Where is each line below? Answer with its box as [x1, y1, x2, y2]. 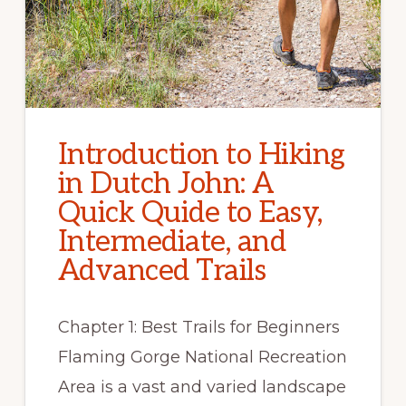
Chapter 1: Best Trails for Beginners [57, 316, 340, 337]
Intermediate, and [57, 224, 286, 259]
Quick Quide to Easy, [57, 195, 323, 230]
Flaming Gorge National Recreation [57, 346, 347, 367]
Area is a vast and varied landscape [57, 376, 346, 397]
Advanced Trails [57, 253, 266, 288]
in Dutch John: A [57, 166, 275, 201]
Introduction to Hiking [57, 137, 345, 172]
